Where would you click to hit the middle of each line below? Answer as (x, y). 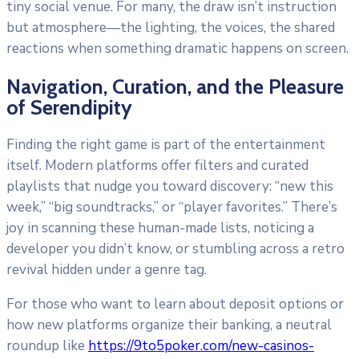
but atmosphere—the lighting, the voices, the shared (171, 27)
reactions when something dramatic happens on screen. (177, 48)
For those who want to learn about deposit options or (175, 305)
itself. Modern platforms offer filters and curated (157, 166)
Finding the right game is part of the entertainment (166, 145)
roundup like (47, 346)
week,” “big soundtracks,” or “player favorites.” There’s (172, 208)
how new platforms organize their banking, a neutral (169, 325)
